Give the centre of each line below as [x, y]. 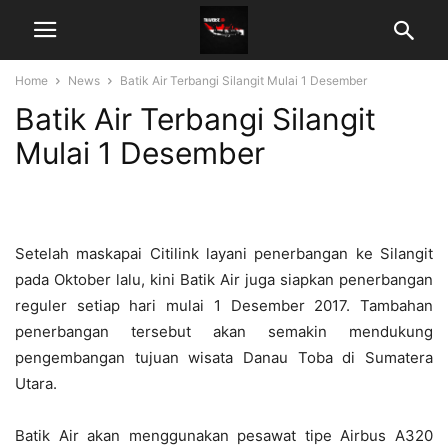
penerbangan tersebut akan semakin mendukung [224, 331]
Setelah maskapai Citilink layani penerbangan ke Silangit [224, 253]
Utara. [36, 383]
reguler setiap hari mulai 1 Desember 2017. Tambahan [224, 305]
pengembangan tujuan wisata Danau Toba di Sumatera [224, 357]
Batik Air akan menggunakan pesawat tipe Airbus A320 [224, 435]
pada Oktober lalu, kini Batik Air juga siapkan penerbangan [224, 279]
